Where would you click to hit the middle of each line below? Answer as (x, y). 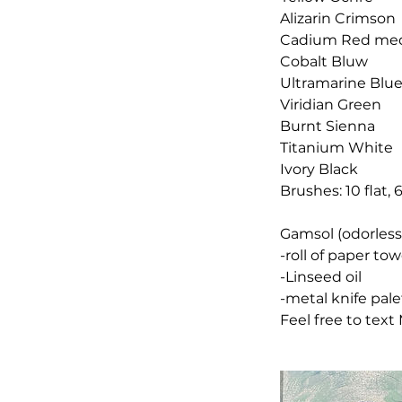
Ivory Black (319, 169)
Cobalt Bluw (324, 61)
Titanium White (336, 148)
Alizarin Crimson (338, 18)
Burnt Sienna (328, 126)
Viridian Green (331, 105)
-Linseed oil (321, 277)
